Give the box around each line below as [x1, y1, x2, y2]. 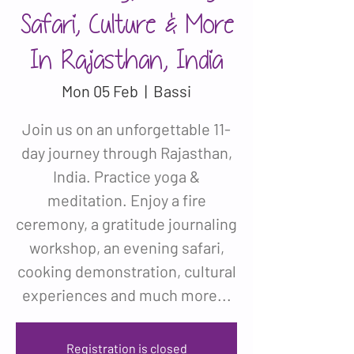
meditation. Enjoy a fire [47, 190, 206, 209]
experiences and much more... [21, 285, 232, 304]
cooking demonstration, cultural [17, 262, 236, 281]
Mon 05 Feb [62, 81, 138, 100]
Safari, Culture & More [19, 11, 234, 39]
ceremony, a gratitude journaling [16, 214, 237, 233]
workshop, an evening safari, [28, 238, 224, 257]
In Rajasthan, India [30, 47, 223, 74]
